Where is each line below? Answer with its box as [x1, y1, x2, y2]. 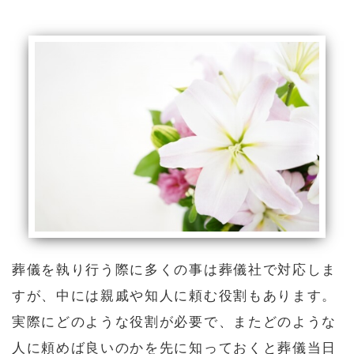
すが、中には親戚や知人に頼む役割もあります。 [12, 288, 337, 303]
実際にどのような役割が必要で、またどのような [12, 314, 337, 330]
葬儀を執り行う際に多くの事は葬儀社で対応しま [12, 262, 337, 277]
